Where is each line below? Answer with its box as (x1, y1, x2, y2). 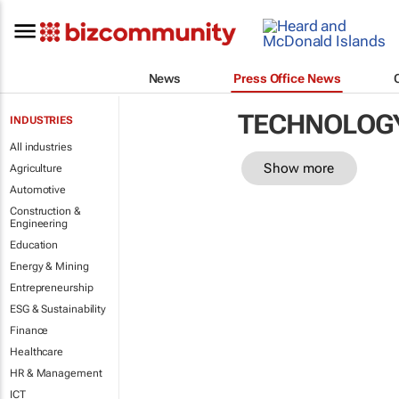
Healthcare (10, 346, 63, 358)
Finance (10, 324, 49, 337)
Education (10, 239, 59, 251)
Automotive (10, 183, 66, 196)
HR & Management (10, 367, 102, 379)
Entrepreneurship (10, 281, 94, 294)
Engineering (10, 217, 68, 230)
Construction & (10, 205, 81, 217)
